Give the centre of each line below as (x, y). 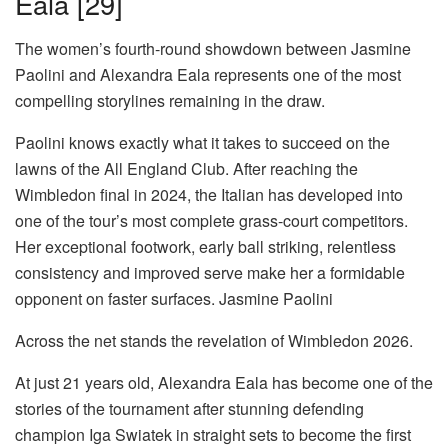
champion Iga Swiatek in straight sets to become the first (213, 434)
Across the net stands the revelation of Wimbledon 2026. (214, 340)
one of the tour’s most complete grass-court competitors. (211, 220)
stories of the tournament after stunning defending (189, 408)
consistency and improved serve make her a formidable (210, 272)
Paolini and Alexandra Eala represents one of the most (208, 74)
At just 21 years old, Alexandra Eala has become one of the (224, 382)
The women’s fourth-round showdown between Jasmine (213, 48)
